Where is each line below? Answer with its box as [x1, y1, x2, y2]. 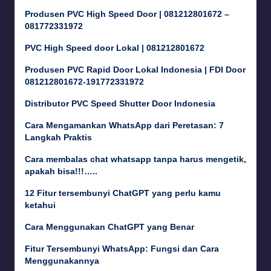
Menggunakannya [25, 256, 99, 266]
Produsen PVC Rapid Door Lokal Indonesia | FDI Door [25, 65, 246, 75]
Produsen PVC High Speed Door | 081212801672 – [25, 10, 229, 19]
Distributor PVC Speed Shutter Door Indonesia [25, 99, 215, 109]
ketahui [25, 201, 56, 211]
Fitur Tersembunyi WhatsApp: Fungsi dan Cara [25, 244, 219, 254]
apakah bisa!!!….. [25, 167, 97, 177]
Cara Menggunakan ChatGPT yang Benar [25, 223, 194, 232]
